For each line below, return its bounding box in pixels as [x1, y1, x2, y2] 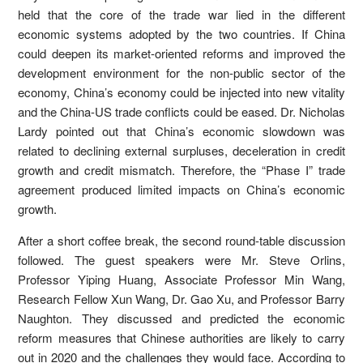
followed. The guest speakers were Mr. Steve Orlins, [18, 251, 345, 269]
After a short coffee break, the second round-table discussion [18, 232, 345, 250]
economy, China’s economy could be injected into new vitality [18, 83, 345, 101]
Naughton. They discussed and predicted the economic [18, 310, 345, 327]
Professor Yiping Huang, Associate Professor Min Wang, [18, 271, 345, 288]
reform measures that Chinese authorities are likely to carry [18, 329, 345, 347]
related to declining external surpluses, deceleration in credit [18, 142, 345, 160]
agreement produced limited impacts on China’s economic [18, 181, 345, 199]
